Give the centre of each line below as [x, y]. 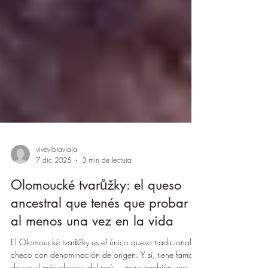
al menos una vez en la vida [92, 251]
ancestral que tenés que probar [99, 233]
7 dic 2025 [54, 190]
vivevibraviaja [57, 179]
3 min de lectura [107, 190]
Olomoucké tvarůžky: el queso [96, 215]
